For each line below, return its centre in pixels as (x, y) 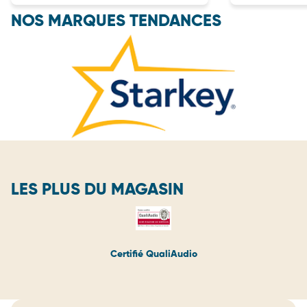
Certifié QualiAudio (153, 254)
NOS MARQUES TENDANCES (116, 21)
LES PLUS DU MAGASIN (97, 190)
